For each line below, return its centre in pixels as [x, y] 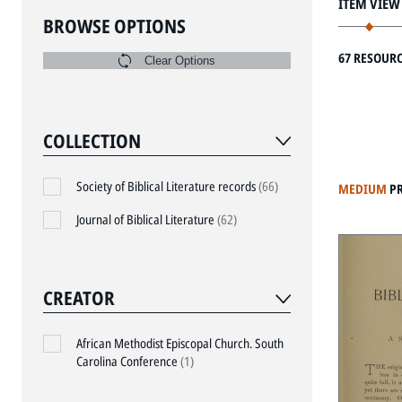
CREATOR [79, 298]
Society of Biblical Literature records [167, 187]
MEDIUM [362, 188]
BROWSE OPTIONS [114, 26]
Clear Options [179, 61]
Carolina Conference [128, 362]
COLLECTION [92, 141]
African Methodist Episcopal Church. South [179, 344]
